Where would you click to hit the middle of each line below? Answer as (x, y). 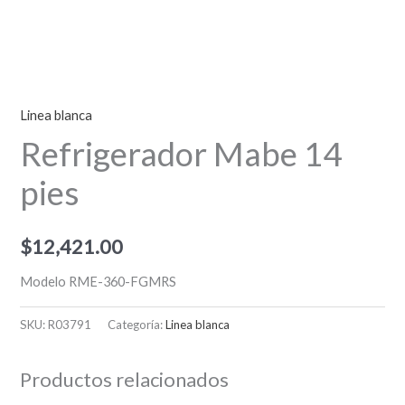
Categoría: (137, 324)
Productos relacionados (125, 379)
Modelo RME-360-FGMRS (99, 281)
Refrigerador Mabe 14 (181, 154)
